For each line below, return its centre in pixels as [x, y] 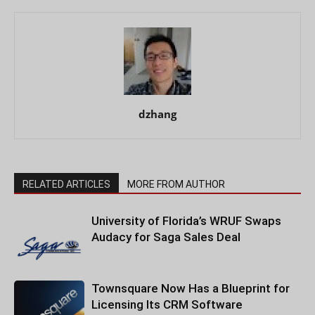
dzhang [157, 114]
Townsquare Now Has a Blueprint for [191, 288]
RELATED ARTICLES [66, 184]
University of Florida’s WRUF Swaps [186, 221]
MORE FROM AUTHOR [176, 184]
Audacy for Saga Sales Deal [166, 237]
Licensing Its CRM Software [167, 304]
